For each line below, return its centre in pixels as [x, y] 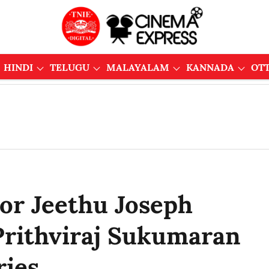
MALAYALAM [138, 67]
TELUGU [69, 67]
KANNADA [210, 67]
